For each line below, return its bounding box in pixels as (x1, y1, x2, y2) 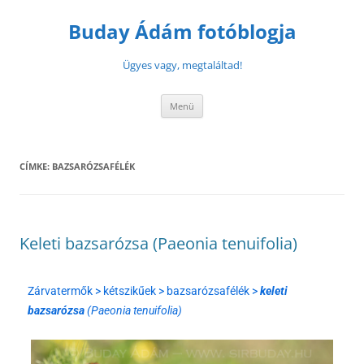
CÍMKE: (19, 160, 52, 172)
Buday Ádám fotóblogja (67, 18, 297, 45)
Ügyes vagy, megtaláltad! (122, 58, 242, 72)
